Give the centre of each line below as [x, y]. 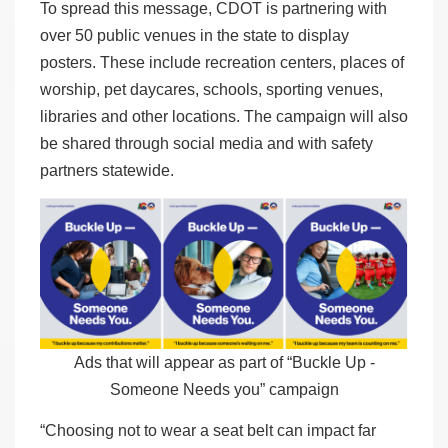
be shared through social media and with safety [206, 144]
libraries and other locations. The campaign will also [224, 117]
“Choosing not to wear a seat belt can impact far [208, 430]
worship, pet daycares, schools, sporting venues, [211, 90]
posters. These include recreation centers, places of [222, 63]
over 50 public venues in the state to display [194, 36]
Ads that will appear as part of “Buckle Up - [224, 363]
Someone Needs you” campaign [224, 390]
